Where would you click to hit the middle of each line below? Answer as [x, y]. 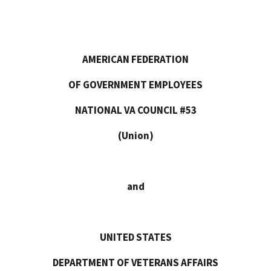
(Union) [135, 135]
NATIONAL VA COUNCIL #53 [135, 110]
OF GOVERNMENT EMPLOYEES [135, 84]
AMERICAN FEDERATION [135, 59]
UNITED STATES [135, 237]
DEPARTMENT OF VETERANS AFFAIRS [135, 262]
